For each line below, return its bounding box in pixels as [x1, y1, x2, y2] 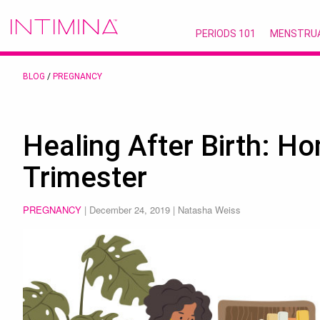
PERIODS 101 [195, 28, 256, 39]
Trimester [23, 161, 147, 194]
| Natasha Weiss [170, 203, 241, 216]
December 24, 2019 [89, 203, 170, 216]
